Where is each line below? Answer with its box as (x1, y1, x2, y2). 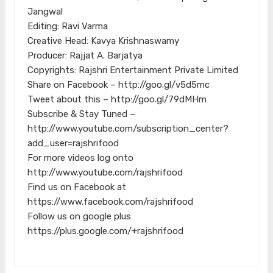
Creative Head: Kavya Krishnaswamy (27, 35, 179, 46)
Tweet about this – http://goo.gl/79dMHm (27, 93, 207, 105)
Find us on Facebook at (27, 181, 126, 193)
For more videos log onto (27, 152, 133, 163)
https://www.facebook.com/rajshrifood (27, 196, 193, 207)
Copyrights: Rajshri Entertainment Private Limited (27, 64, 238, 76)
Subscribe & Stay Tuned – (27, 108, 135, 119)
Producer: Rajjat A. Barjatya (27, 49, 143, 61)
